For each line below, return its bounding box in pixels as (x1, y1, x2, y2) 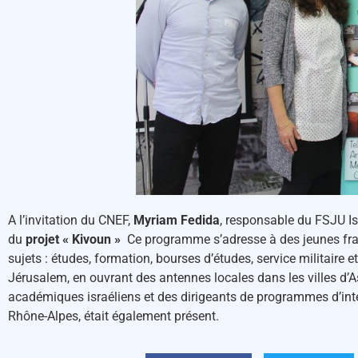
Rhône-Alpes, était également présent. (8, 308, 219, 324)
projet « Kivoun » (26, 231, 121, 247)
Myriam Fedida (133, 212, 220, 228)
